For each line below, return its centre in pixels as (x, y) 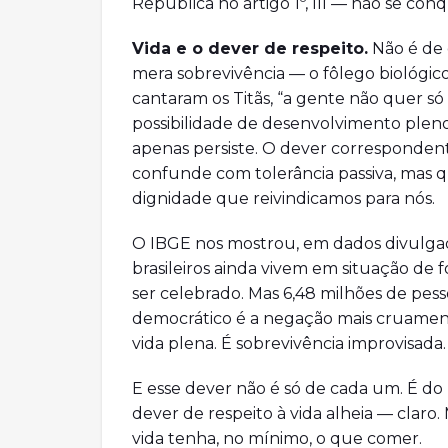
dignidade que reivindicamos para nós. (283, 198)
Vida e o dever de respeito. (250, 48)
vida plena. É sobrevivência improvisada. (289, 343)
